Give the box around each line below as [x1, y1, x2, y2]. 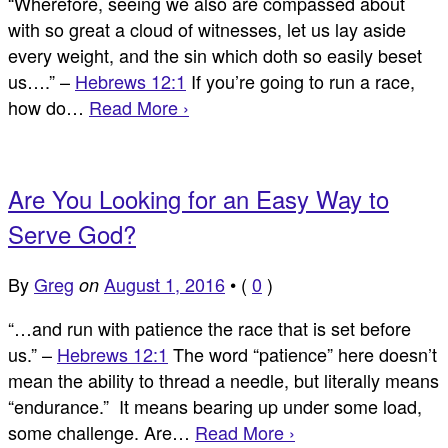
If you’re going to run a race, [186, 68, 415, 95]
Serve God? [8, 216, 136, 252]
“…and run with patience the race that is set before [8, 315, 411, 342]
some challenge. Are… [8, 419, 195, 446]
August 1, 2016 [104, 271, 225, 298]
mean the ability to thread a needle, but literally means [8, 367, 439, 394]
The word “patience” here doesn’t [168, 341, 437, 368]
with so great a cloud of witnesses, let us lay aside [8, 16, 406, 43]
